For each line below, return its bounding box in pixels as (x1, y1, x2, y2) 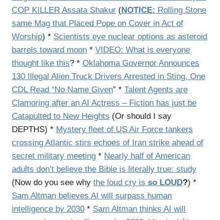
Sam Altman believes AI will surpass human (12, 191, 172, 200)
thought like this (12, 58, 70, 68)
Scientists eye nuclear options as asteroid (54, 32, 207, 41)
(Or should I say (110, 111, 171, 121)
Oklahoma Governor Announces (82, 58, 199, 68)
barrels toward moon (12, 45, 87, 55)
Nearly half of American (104, 151, 190, 161)
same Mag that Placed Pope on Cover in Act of (12, 19, 183, 28)
